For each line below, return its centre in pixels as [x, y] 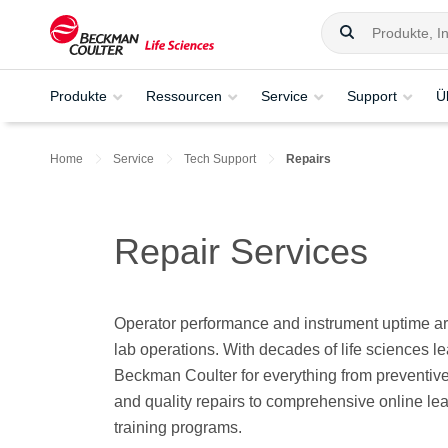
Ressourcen [184, 95]
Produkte [78, 95]
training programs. [177, 428]
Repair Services [240, 251]
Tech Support [220, 159]
